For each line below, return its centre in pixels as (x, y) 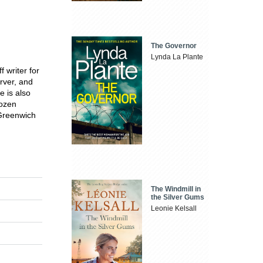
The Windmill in (176, 189)
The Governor (174, 46)
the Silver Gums (178, 197)
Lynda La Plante (177, 57)
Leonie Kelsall (174, 208)
